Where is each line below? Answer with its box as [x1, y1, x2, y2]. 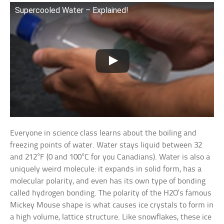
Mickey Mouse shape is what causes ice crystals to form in [10, 200, 214, 209]
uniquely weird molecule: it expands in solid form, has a [10, 164, 202, 173]
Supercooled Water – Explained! [15, 5, 129, 15]
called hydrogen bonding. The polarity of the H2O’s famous [10, 188, 212, 197]
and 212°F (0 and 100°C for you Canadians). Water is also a [10, 152, 210, 161]
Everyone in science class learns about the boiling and [10, 128, 197, 137]
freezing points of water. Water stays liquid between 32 [10, 140, 202, 149]
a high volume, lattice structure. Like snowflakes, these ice [10, 212, 212, 221]
